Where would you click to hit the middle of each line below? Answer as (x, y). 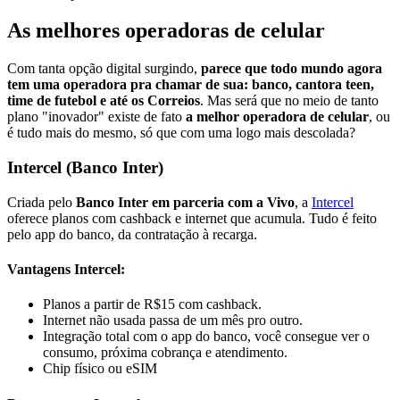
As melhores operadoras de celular (169, 31)
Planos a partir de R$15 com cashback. (152, 304)
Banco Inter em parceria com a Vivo (185, 202)
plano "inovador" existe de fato (96, 117)
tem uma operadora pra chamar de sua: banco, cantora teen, (191, 85)
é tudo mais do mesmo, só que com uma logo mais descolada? (181, 133)
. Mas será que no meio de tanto (289, 101)
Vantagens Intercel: (66, 270)
